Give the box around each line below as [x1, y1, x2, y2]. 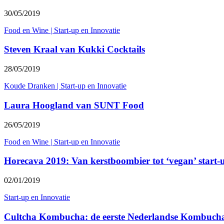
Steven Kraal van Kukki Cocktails [4, 44, 145, 55]
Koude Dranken [4, 81, 55, 90]
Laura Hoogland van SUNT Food [4, 99, 144, 110]
